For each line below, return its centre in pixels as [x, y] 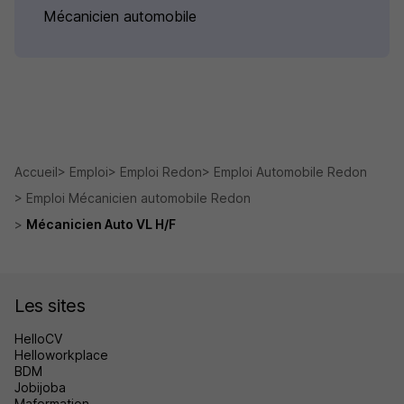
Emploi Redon [161, 172]
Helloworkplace [61, 355]
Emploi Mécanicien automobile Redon [138, 198]
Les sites [50, 306]
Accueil [36, 172]
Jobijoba [40, 387]
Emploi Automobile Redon [290, 172]
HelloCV [38, 339]
